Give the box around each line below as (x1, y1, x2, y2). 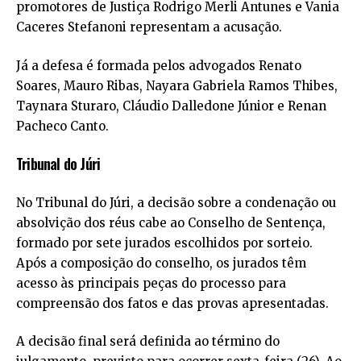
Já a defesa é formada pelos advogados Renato (16, 57, 301, 73)
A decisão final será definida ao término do (16, 334, 280, 350)
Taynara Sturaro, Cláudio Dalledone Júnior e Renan (16, 98, 326, 114)
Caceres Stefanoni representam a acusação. (16, 19, 282, 35)
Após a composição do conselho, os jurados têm (16, 255, 306, 271)
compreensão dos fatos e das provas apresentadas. (16, 295, 329, 311)
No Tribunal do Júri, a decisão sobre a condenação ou (16, 194, 336, 210)
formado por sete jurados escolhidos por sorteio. (16, 234, 313, 251)
